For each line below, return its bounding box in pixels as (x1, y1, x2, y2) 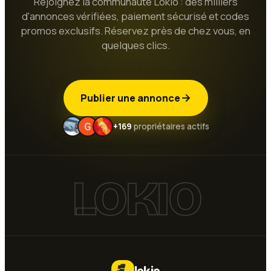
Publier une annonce (80, 91, 180, 105)
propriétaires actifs (131, 120, 209, 132)
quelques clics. (101, 38, 170, 53)
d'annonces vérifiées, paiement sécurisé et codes (22, 9, 249, 24)
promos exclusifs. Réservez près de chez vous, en (21, 24, 250, 38)
